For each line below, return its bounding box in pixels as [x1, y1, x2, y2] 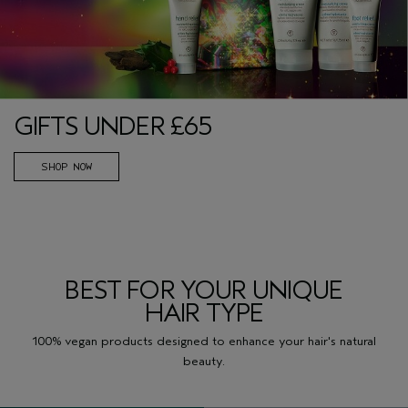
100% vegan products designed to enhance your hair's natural [32, 333, 376, 350]
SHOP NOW [41, 160, 92, 174]
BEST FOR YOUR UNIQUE [65, 276, 343, 306]
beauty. [183, 353, 225, 370]
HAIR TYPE [144, 299, 264, 329]
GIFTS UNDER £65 [14, 112, 213, 142]
